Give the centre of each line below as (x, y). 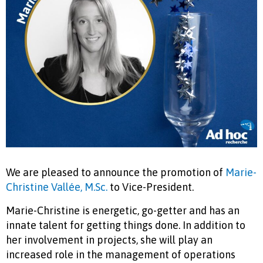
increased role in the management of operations (121, 255)
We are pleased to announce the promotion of (116, 173)
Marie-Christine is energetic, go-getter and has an (123, 211)
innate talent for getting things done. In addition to (126, 225)
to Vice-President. (151, 187)
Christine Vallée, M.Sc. (57, 187)
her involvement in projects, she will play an (109, 240)
